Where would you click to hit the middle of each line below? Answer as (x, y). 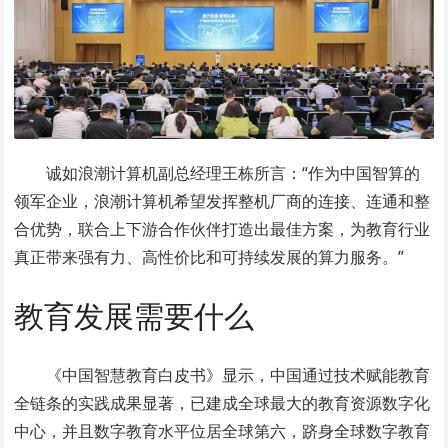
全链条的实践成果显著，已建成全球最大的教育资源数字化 (222, 402)
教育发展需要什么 (134, 315)
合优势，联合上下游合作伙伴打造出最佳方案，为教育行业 (222, 228)
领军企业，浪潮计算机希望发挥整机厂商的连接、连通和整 (222, 200)
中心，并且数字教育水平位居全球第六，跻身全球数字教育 (222, 430)
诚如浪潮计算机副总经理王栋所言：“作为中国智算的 (233, 172)
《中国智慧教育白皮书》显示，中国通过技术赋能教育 (238, 374)
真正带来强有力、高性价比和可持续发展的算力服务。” (209, 256)
